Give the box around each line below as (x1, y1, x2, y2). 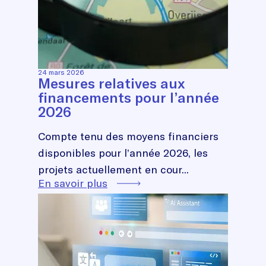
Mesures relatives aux (38, 74, 185, 92)
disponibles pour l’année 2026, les (38, 145, 208, 160)
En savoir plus (38, 176, 107, 190)
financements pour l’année (38, 88, 219, 106)
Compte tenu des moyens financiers (38, 129, 218, 143)
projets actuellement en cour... (38, 162, 189, 176)
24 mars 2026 (38, 67, 84, 77)
